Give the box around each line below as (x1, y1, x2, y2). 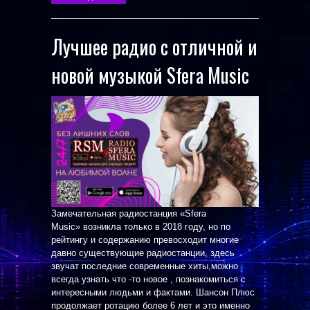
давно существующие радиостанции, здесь (51, 248, 235, 258)
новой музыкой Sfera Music (51, 61, 249, 89)
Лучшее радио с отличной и (51, 33, 257, 61)
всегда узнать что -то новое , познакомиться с (51, 274, 246, 284)
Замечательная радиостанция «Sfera (51, 208, 206, 219)
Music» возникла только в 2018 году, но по (51, 221, 230, 232)
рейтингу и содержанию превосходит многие (51, 235, 239, 245)
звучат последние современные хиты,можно (51, 261, 238, 271)
